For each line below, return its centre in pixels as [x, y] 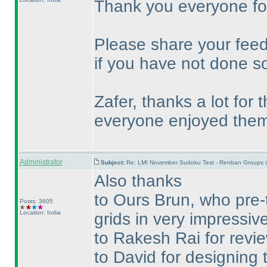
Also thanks [138, 181]
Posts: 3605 [36, 201]
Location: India [40, 212]
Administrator [41, 162]
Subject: [113, 162]
